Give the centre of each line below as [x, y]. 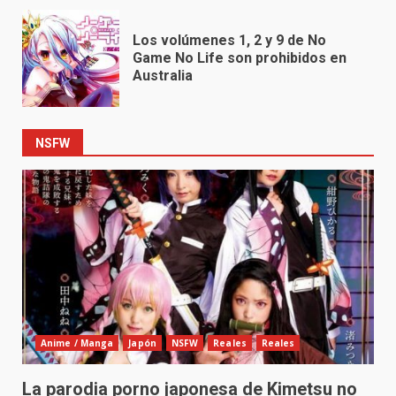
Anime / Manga [77, 343]
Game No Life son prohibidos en [240, 58]
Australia [163, 76]
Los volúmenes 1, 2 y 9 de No [229, 41]
